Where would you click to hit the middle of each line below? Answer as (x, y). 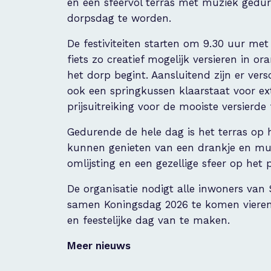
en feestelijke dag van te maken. (149, 220)
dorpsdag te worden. (119, 18)
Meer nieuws (99, 246)
